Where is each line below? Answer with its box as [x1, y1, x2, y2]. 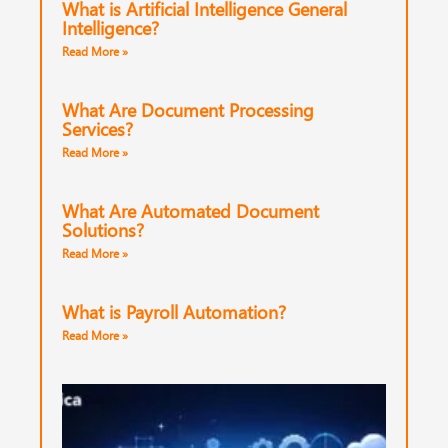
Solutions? [62, 217, 144, 242]
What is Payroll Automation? [62, 299, 286, 324]
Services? [62, 116, 133, 141]
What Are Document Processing [62, 97, 314, 122]
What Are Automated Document [62, 198, 319, 223]
